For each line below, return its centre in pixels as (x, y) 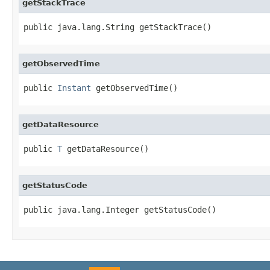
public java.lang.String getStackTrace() (118, 27)
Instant (74, 88)
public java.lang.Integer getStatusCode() (120, 209)
